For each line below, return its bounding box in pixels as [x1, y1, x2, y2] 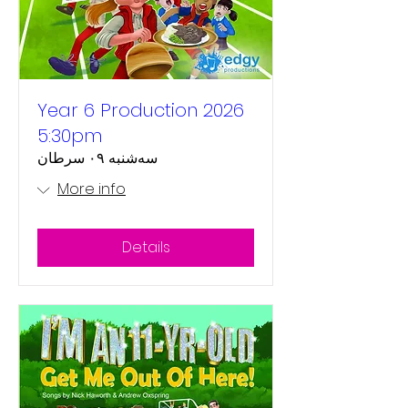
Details [121, 237, 170, 258]
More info [57, 178, 126, 199]
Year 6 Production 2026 [37, 97, 244, 123]
